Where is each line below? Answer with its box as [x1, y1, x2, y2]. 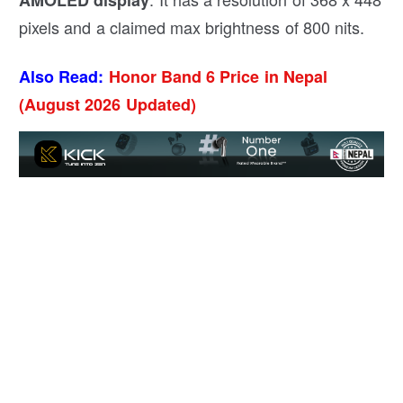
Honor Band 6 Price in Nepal [108, 64, 327, 88]
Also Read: [19, 64, 104, 88]
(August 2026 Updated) [19, 92, 196, 116]
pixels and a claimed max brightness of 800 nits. [19, 14, 365, 39]
